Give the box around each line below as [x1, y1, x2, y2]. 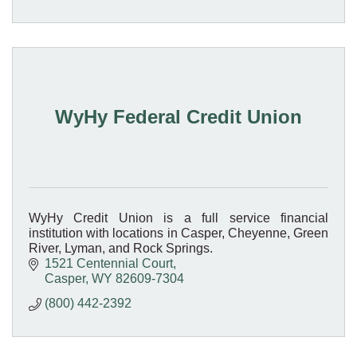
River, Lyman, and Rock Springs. [29, 241, 213, 255]
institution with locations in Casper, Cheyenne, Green [29, 226, 328, 240]
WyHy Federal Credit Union [55, 105, 302, 127]
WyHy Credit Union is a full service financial [29, 210, 328, 225]
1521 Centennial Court [45, 256, 173, 270]
